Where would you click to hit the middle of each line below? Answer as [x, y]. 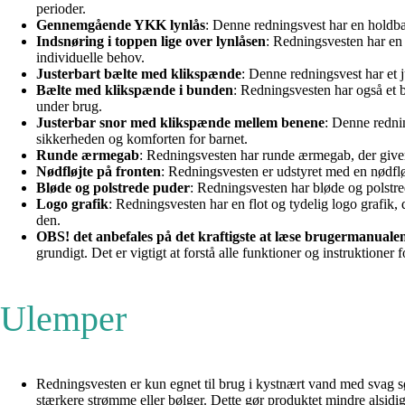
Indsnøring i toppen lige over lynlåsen [151, 41]
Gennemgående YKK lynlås [121, 24]
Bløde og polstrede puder [113, 187]
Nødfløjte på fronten [99, 171]
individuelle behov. [90, 57]
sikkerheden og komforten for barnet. [142, 138]
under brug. [69, 106]
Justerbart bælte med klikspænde [139, 73]
